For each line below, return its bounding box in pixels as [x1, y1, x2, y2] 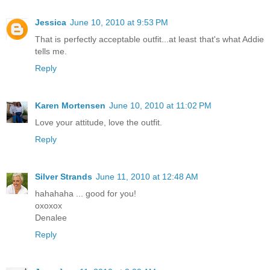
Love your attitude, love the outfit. [35, 117, 162, 127]
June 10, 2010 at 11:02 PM [109, 100, 212, 110]
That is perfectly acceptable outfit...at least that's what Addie [35, 34, 264, 44]
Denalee [35, 212, 67, 222]
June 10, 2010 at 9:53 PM [70, 17, 168, 27]
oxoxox [35, 200, 62, 210]
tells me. [35, 46, 67, 56]
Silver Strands [35, 171, 92, 181]
